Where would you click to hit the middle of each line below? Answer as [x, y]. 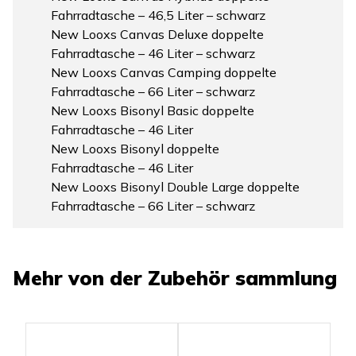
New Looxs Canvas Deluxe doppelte [157, 35]
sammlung [286, 278]
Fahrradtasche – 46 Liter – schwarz [153, 54]
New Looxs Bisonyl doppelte [135, 149]
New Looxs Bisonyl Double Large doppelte [175, 187]
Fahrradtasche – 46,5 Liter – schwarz [158, 15]
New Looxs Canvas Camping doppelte [164, 73]
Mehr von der [77, 278]
